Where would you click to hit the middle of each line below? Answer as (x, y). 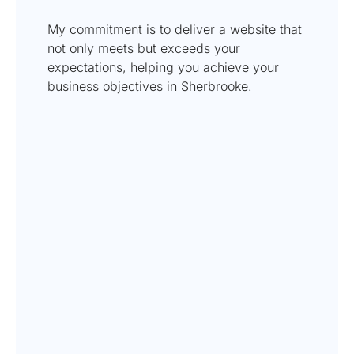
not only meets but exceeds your (144, 48)
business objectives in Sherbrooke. (150, 86)
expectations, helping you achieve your (163, 67)
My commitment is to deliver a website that (175, 29)
